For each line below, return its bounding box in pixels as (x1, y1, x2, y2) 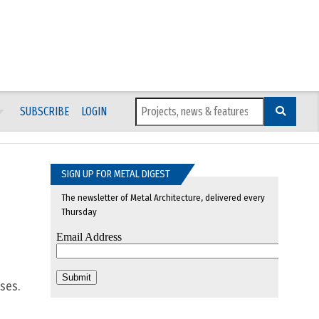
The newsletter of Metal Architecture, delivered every (61, 192, 265, 204)
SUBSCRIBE (19, 104, 69, 118)
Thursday (61, 206, 97, 218)
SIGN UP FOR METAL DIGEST (61, 168, 170, 181)
